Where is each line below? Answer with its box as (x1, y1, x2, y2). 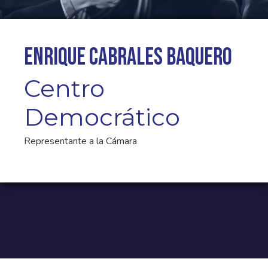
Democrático (24, 102, 180, 132)
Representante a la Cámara (24, 135, 137, 148)
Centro (24, 74, 105, 103)
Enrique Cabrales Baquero (24, 43, 232, 72)
